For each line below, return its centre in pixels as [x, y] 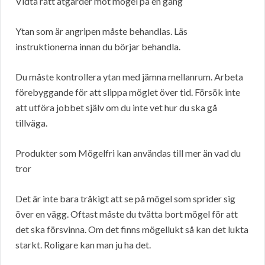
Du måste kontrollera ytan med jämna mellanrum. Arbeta [129, 76]
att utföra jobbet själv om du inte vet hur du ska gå [116, 107]
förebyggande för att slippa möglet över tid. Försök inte [128, 92]
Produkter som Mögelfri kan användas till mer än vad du [128, 153]
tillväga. [31, 122]
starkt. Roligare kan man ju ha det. [83, 244]
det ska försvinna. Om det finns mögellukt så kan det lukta [132, 229]
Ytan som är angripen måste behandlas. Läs [101, 31]
